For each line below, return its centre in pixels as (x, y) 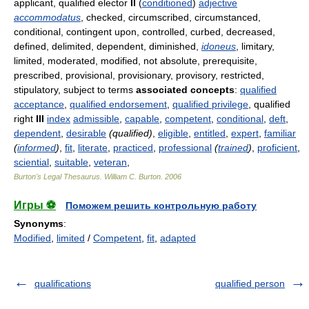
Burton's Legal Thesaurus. (59, 177)
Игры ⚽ (35, 205)
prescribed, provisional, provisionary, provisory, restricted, (139, 75)
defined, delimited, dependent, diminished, (108, 46)
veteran (110, 162)
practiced (133, 148)
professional (185, 148)
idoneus (219, 46)
